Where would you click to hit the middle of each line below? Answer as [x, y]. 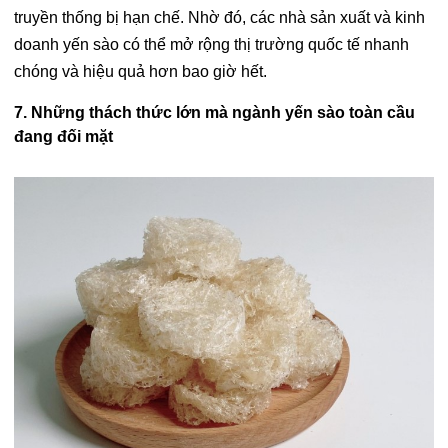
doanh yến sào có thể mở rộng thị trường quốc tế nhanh [211, 45]
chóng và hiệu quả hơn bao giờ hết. [140, 72]
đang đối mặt [63, 137]
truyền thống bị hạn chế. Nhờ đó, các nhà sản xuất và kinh [219, 18]
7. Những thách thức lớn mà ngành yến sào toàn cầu [214, 113]
